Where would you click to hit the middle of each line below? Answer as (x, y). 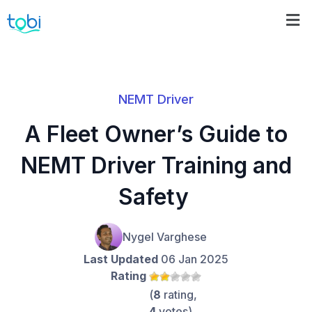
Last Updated (121, 259)
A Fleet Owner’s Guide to (156, 134)
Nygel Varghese (165, 237)
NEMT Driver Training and (156, 166)
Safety (156, 197)
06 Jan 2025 (193, 259)
